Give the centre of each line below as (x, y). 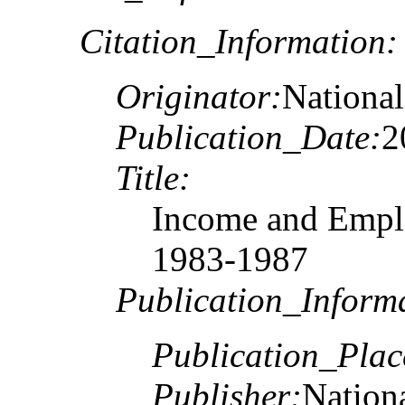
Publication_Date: (249, 137)
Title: (153, 177)
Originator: (199, 96)
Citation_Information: (239, 41)
